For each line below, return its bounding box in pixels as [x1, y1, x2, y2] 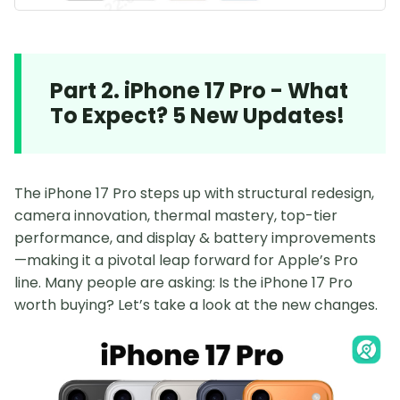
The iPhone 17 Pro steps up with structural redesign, [14, 182, 374, 204]
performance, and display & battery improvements [14, 227, 376, 248]
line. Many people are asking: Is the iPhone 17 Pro [14, 271, 353, 293]
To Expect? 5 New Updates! [50, 100, 345, 130]
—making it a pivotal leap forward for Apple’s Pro [14, 249, 358, 271]
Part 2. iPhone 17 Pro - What [50, 75, 348, 105]
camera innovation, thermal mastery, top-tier [14, 204, 337, 226]
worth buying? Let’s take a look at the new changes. [14, 294, 378, 315]
